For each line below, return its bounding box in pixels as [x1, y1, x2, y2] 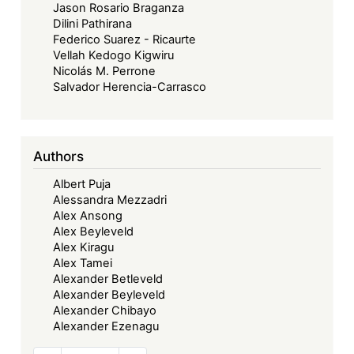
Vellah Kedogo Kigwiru [53, 48, 175, 63]
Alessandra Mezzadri [53, 193, 168, 208]
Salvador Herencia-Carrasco [53, 80, 207, 95]
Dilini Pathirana [53, 17, 133, 32]
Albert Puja [53, 177, 111, 192]
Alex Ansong [53, 209, 123, 224]
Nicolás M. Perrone [53, 64, 156, 79]
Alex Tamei [53, 256, 113, 271]
